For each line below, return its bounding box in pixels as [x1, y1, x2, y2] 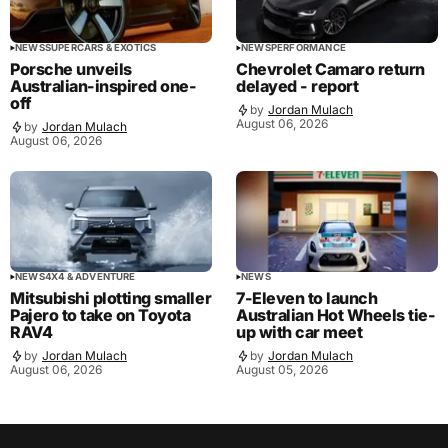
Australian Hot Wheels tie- [236, 304, 436, 325]
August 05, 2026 [236, 361, 328, 377]
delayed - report [236, 75, 359, 96]
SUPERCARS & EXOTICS [44, 41, 157, 53]
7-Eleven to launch [236, 287, 378, 308]
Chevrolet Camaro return [236, 58, 425, 79]
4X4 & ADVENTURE [44, 270, 136, 282]
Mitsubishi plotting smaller [10, 287, 212, 308]
